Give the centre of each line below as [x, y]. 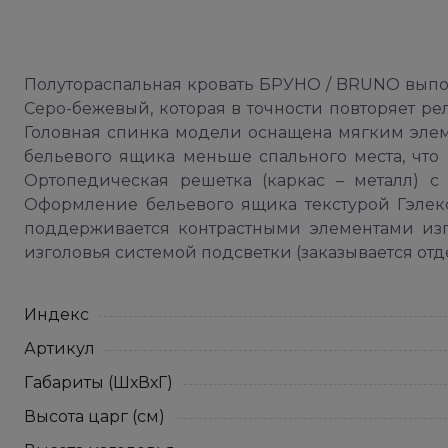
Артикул [59, 348]
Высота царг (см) [94, 416]
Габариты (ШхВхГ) [98, 382]
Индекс [56, 314]
